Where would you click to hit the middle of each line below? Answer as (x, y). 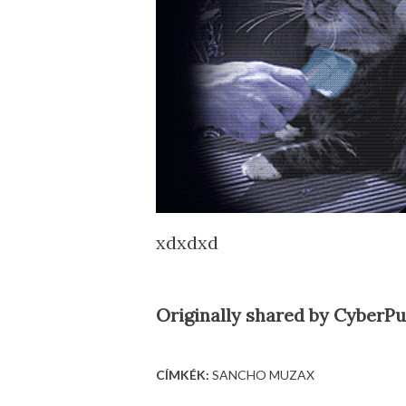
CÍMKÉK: (183, 375)
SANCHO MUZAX (263, 375)
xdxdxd (187, 242)
